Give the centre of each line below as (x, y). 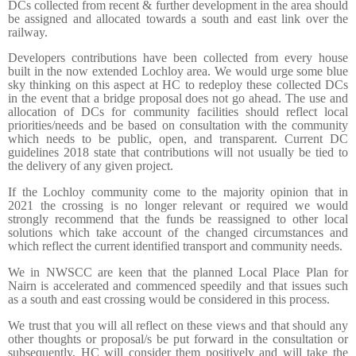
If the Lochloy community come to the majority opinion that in (178, 192)
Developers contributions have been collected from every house (178, 58)
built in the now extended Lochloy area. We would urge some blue (178, 72)
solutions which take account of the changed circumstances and (178, 233)
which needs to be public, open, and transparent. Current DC (178, 139)
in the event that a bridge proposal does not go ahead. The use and (178, 99)
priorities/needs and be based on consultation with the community (178, 126)
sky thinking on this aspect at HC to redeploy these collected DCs (178, 85)
